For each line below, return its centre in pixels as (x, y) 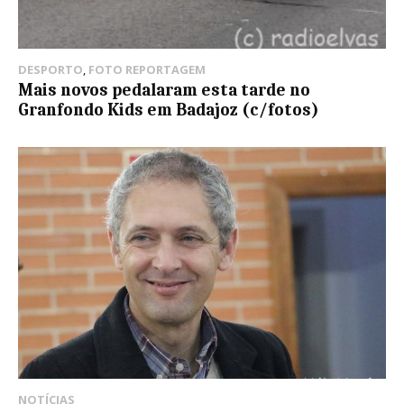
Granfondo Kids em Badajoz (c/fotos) (169, 110)
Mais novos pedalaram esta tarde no (164, 91)
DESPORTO (50, 70)
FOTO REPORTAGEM (147, 70)
